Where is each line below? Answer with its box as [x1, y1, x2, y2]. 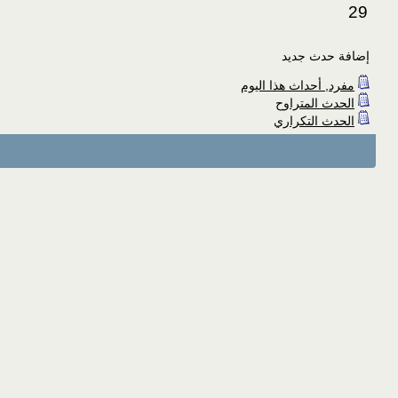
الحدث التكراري [274, 114, 354, 128]
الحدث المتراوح [275, 96, 354, 110]
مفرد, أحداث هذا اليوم [241, 78, 354, 92]
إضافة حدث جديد [282, 49, 370, 63]
